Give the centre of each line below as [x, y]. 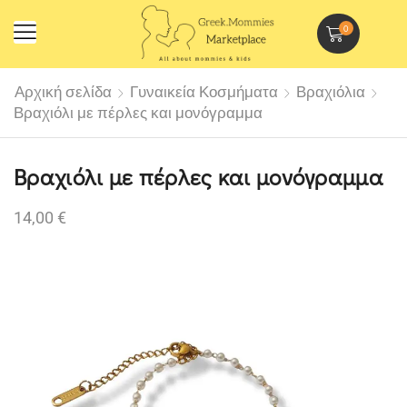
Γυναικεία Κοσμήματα [204, 92]
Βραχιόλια [331, 92]
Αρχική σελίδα [63, 92]
